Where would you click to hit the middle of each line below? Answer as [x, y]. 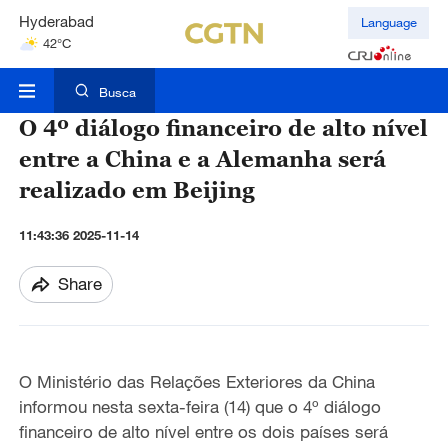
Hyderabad [56, 19]
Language [388, 22]
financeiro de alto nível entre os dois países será [203, 432]
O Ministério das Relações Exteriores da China [196, 382]
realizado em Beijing [136, 190]
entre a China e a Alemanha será [202, 159]
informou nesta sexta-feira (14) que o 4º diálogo [199, 407]
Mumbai [45, 64]
